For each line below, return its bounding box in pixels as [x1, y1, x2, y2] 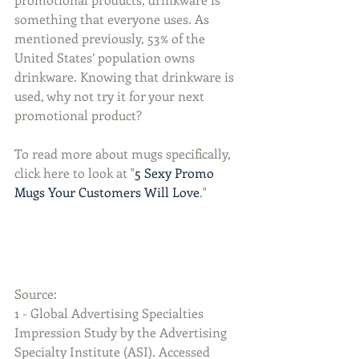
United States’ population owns [14, 49, 198, 66]
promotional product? [14, 107, 142, 123]
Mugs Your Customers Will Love [14, 184, 200, 200]
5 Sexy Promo [135, 164, 217, 181]
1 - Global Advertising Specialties [14, 305, 207, 322]
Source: [14, 285, 57, 303]
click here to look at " [14, 164, 135, 181]
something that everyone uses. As [14, 10, 212, 27]
